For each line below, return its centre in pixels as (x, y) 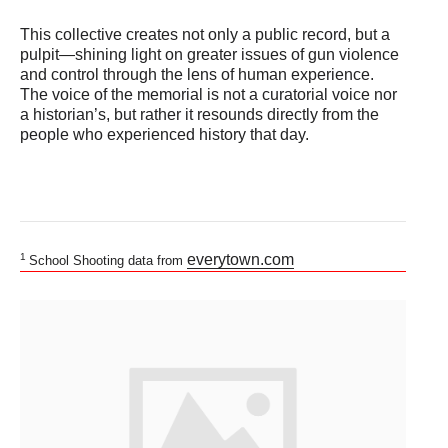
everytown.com (240, 259)
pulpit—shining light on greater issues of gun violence (209, 54)
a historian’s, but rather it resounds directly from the (199, 114)
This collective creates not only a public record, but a (205, 34)
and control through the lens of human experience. (197, 74)
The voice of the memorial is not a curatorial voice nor (208, 94)
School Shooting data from (108, 260)
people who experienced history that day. (164, 134)
